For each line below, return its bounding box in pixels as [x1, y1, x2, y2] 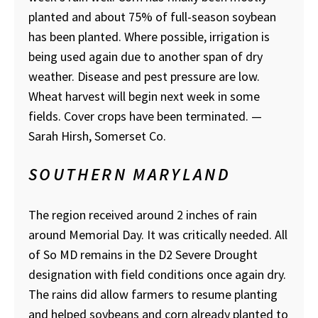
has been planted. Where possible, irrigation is [28, 28, 270, 45]
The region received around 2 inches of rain [28, 206, 257, 223]
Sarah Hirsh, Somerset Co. [28, 127, 166, 144]
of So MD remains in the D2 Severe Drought [28, 246, 258, 263]
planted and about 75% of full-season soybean [28, 8, 276, 25]
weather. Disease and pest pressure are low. [28, 67, 260, 84]
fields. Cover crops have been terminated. [28, 107, 251, 124]
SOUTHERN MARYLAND [28, 163, 231, 185]
